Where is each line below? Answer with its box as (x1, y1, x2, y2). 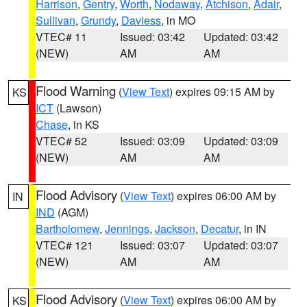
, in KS (68, 116, 99, 132)
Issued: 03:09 (119, 133, 185, 149)
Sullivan (36, 12, 75, 28)
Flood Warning (36, 82, 116, 99)
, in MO (161, 12, 195, 28)
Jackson (155, 221, 195, 236)
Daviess (121, 12, 161, 28)
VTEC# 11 (36, 29, 87, 45)
